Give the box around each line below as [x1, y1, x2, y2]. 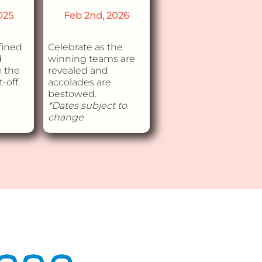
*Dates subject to [47, 100, 127, 111]
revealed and [47, 65, 108, 76]
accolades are [47, 77, 111, 88]
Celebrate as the [47, 42, 123, 53]
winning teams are [47, 53, 135, 64]
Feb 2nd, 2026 [63, 10, 129, 21]
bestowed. [47, 88, 96, 99]
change [47, 112, 84, 123]
